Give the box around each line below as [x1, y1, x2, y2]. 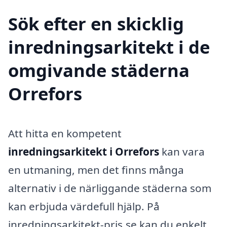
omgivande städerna [8, 58, 190, 83]
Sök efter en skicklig [8, 12, 184, 36]
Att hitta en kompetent [8, 126, 122, 141]
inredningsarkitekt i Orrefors [8, 144, 159, 159]
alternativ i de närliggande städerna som [8, 181, 211, 196]
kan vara [159, 144, 205, 159]
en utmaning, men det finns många [8, 163, 184, 177]
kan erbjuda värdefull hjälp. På [8, 199, 160, 214]
